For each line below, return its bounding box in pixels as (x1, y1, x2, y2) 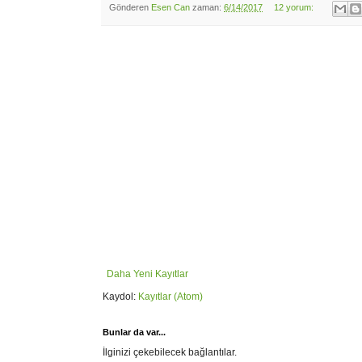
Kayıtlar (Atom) (138, 290, 203, 302)
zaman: (192, 2, 224, 13)
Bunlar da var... (103, 326, 166, 337)
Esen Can (151, 2, 190, 13)
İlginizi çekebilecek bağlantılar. (103, 346, 237, 358)
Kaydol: (103, 290, 138, 302)
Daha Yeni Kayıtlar (107, 267, 188, 280)
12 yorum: (273, 2, 316, 13)
